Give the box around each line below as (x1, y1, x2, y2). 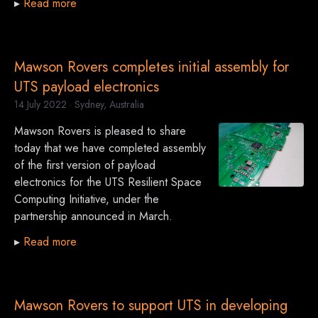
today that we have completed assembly (14, 140, 206, 157)
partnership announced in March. (14, 208, 172, 225)
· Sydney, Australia (67, 97, 144, 112)
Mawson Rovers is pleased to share (14, 123, 186, 140)
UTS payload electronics (14, 77, 159, 98)
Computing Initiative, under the (14, 191, 159, 208)
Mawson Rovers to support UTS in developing (14, 295, 287, 317)
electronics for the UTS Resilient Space (14, 174, 202, 191)
